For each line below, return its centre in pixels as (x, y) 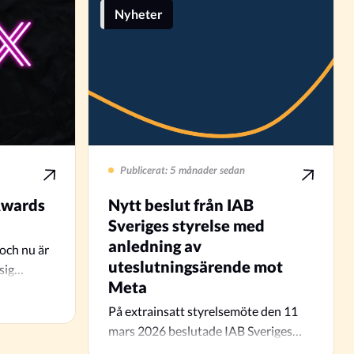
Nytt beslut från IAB (181, 205)
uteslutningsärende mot (195, 266)
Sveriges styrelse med (186, 225)
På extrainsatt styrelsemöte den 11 (203, 311)
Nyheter (138, 14)
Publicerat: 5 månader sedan (182, 170)
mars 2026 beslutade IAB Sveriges (200, 331)
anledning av (154, 246)
